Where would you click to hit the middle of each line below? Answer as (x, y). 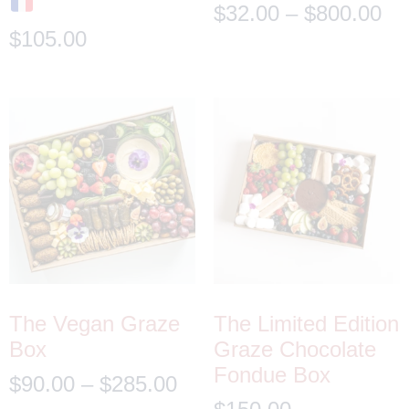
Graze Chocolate (295, 350)
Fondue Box (272, 375)
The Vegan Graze (94, 324)
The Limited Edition (306, 324)
